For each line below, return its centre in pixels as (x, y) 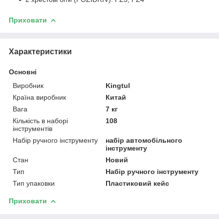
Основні (23, 72)
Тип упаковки (34, 183)
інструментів (33, 128)
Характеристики (40, 51)
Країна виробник (39, 97)
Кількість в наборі (40, 120)
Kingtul (118, 85)
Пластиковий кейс (138, 183)
